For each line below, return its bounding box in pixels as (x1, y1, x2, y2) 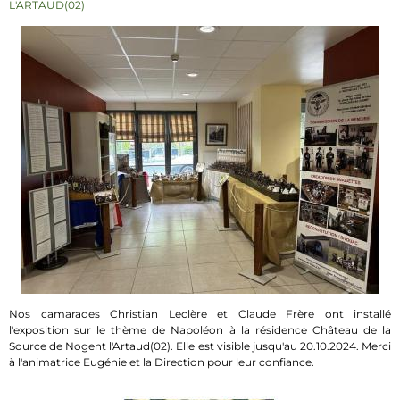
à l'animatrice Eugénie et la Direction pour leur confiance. (9, 355, 314, 369)
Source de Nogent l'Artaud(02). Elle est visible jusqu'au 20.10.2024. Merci (9, 339, 391, 353)
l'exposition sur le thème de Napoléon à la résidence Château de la (9, 323, 391, 337)
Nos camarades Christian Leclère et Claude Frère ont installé (9, 307, 391, 321)
